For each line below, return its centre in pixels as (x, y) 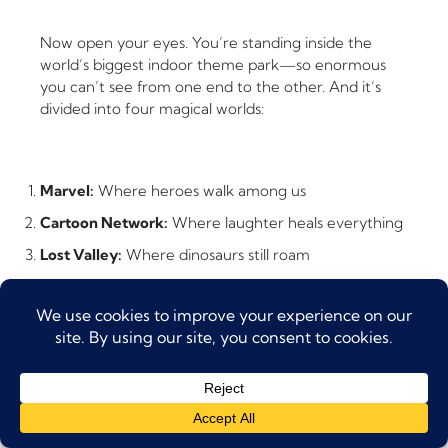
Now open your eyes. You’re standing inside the (206, 43)
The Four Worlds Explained (165, 383)
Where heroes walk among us (200, 191)
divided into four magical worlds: (152, 109)
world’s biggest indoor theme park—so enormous (213, 65)
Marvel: (67, 191)
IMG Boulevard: (95, 287)
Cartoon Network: (104, 223)
